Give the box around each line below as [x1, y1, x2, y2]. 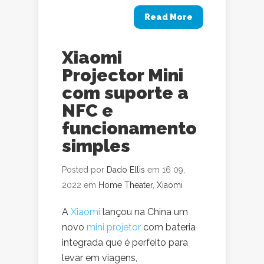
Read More [144, 12, 193, 22]
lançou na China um [100, 206, 188, 217]
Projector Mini [62, 65, 183, 85]
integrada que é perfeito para [62, 237, 188, 248]
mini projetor [87, 222, 141, 233]
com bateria [141, 222, 196, 233]
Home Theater [98, 180, 153, 190]
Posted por [62, 165, 107, 174]
